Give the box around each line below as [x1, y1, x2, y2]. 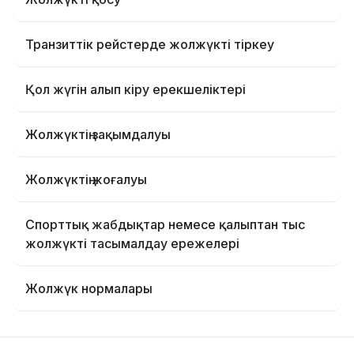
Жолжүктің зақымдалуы [25, 126, 171, 142]
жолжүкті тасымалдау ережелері [25, 235, 239, 251]
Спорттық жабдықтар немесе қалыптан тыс [25, 217, 305, 232]
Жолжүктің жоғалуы [25, 171, 147, 187]
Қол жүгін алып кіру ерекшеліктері [25, 81, 246, 97]
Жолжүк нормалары [25, 281, 153, 296]
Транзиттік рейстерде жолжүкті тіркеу [25, 36, 274, 52]
